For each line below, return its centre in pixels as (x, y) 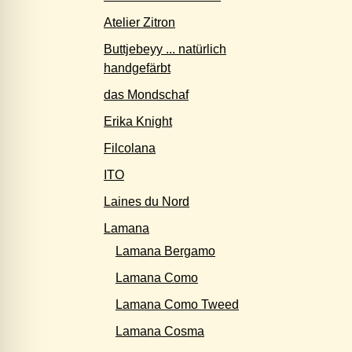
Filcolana (130, 148)
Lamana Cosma (160, 331)
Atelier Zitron (139, 22)
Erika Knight (138, 121)
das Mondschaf (146, 95)
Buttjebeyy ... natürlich (165, 49)
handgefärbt (137, 68)
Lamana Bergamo (165, 251)
